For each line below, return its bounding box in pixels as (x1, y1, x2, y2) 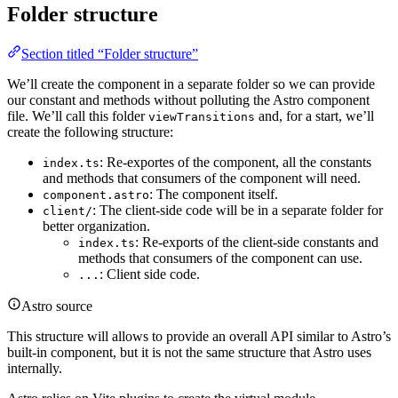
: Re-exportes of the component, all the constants (99, 155, 371, 171)
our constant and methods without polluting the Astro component (7, 92, 370, 108)
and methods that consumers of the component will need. (43, 171, 361, 187)
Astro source (21, 298, 92, 314)
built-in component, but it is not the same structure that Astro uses (7, 345, 371, 361)
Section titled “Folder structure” (21, 46, 198, 62)
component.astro (43, 188, 149, 203)
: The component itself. (149, 187, 278, 203)
